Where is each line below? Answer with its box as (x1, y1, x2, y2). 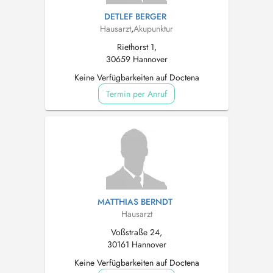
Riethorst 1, (116, 41, 157, 53)
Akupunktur (133, 23, 173, 35)
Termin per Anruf (106, 88, 167, 100)
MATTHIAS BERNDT (97, 196, 172, 208)
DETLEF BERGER (104, 10, 166, 23)
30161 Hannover (107, 238, 166, 250)
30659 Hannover (105, 53, 168, 65)
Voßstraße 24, (111, 226, 162, 238)
